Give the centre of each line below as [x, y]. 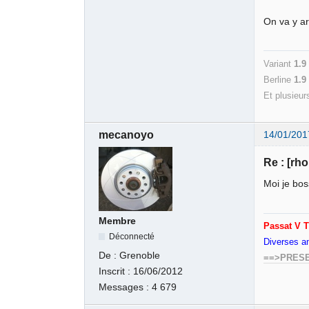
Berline [279, 79]
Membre [118, 221]
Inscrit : [116, 271]
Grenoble [140, 255]
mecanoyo [127, 134]
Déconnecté [132, 237]
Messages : [126, 287]
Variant [279, 63]
